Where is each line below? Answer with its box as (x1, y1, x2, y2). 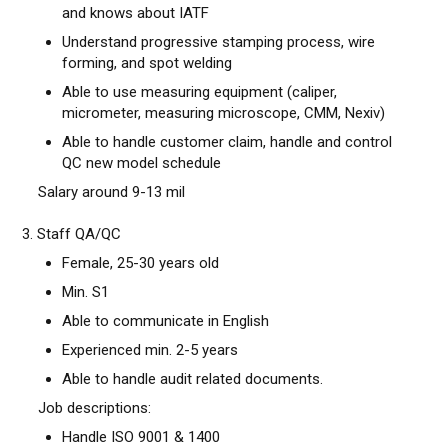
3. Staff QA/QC (22, 225, 122, 243)
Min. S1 (62, 283, 110, 301)
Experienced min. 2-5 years (62, 341, 239, 359)
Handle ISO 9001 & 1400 (62, 428, 221, 446)
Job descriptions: (22, 399, 152, 417)
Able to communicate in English (62, 312, 270, 330)
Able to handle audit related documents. (62, 370, 324, 388)
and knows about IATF (62, 4, 210, 22)
